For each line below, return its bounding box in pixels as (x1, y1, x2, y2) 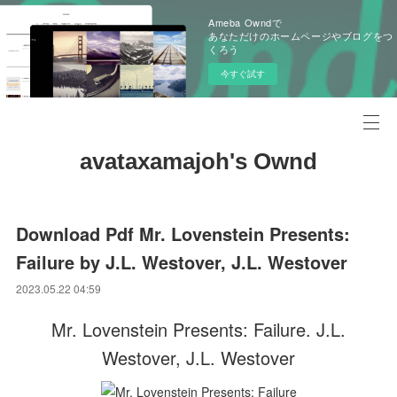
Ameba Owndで (208, 15, 283, 29)
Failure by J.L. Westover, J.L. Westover (16, 249, 348, 275)
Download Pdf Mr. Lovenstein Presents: (16, 221, 351, 246)
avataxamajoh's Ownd (80, 148, 317, 175)
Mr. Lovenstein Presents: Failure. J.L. (51, 316, 346, 342)
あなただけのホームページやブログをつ (208, 28, 393, 43)
